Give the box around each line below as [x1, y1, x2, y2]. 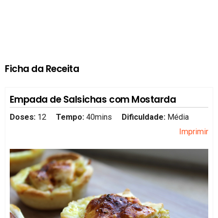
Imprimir [179, 127, 209, 136]
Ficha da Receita [5, 62, 79, 76]
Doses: [9, 112, 37, 122]
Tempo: [55, 112, 84, 122]
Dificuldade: [122, 112, 168, 122]
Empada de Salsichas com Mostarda [9, 93, 176, 107]
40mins [86, 112, 112, 122]
